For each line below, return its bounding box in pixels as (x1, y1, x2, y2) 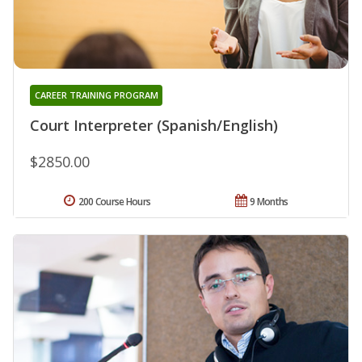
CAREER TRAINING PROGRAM (34, 88, 158, 101)
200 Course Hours (78, 194, 151, 208)
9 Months (250, 194, 288, 208)
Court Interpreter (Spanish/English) (30, 115, 278, 135)
